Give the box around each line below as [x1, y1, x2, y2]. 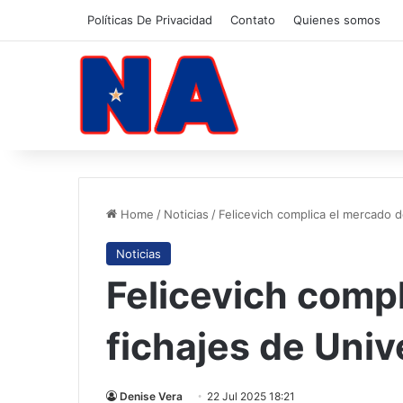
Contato [230, 13, 275, 27]
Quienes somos [293, 13, 381, 27]
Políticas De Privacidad [87, 13, 212, 27]
